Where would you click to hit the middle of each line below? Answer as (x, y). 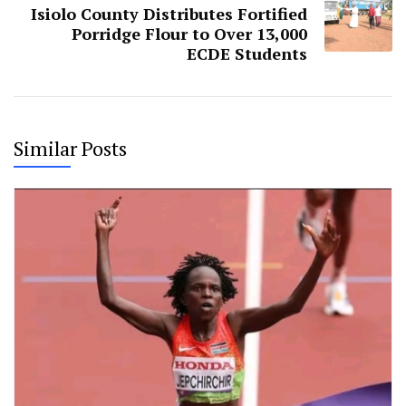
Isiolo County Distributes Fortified (169, 13)
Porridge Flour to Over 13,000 (189, 33)
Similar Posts (70, 148)
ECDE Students (247, 53)
